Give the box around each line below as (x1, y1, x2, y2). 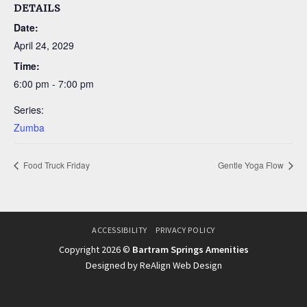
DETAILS (14, 2, 61, 14)
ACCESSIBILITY (92, 224, 147, 235)
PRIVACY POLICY (156, 224, 215, 235)
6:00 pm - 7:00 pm (14, 77, 94, 91)
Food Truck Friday (21, 159, 90, 171)
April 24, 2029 (14, 38, 74, 52)
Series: (14, 103, 44, 117)
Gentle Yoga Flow (218, 159, 286, 171)
